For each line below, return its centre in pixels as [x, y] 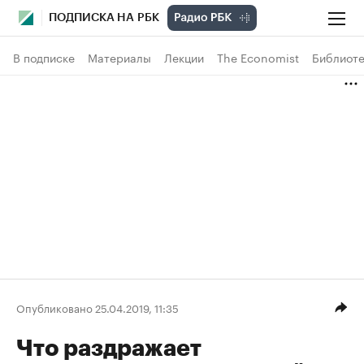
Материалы [119, 57]
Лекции [184, 57]
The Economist [258, 57]
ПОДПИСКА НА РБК [104, 18]
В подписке [44, 57]
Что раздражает [109, 349]
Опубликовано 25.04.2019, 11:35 [97, 307]
